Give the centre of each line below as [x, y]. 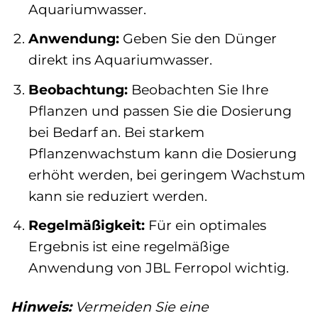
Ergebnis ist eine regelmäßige [128, 247]
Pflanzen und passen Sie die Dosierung [160, 110]
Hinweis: [41, 307]
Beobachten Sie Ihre [198, 89]
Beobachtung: [78, 89]
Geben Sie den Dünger [198, 39]
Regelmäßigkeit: [86, 225]
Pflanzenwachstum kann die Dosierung [162, 153]
